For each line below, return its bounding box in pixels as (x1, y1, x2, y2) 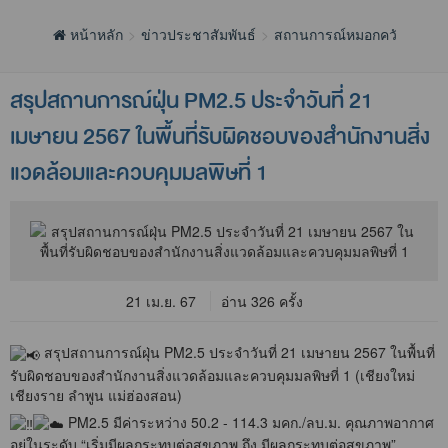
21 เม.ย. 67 (125, 291, 196, 312)
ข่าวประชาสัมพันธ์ (140, 24, 256, 45)
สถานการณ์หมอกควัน (273, 24, 407, 45)
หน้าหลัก (65, 24, 123, 45)
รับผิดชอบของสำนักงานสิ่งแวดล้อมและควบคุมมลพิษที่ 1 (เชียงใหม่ (10, 364, 415, 385)
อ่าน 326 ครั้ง (220, 291, 303, 312)
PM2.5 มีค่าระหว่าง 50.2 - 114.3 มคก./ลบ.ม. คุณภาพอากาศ (64, 411, 434, 432)
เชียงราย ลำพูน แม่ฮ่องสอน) (10, 384, 182, 405)
